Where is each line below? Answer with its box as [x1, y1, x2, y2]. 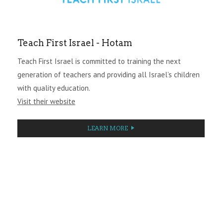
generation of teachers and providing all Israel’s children [17, 69, 200, 79]
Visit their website [17, 96, 75, 106]
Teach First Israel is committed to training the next [17, 56, 181, 66]
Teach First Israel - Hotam [17, 37, 132, 48]
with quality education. [17, 83, 90, 93]
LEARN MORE [87, 124, 128, 132]
